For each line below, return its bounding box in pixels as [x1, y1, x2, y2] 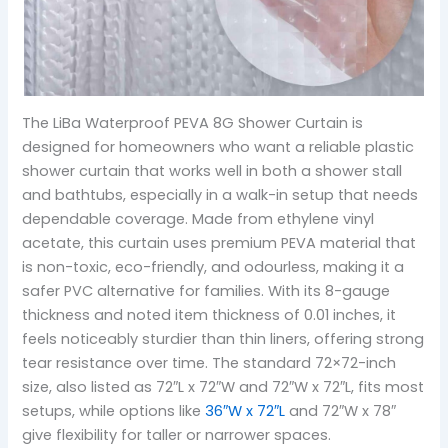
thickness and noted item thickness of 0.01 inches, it [22, 304, 397, 325]
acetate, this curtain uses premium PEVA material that [22, 232, 417, 253]
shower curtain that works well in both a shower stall [22, 160, 403, 181]
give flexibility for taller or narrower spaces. [22, 424, 332, 445]
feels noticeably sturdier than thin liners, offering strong [22, 328, 425, 349]
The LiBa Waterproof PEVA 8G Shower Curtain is [22, 112, 364, 133]
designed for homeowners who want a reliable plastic [22, 136, 415, 157]
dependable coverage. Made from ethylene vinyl [22, 208, 375, 229]
